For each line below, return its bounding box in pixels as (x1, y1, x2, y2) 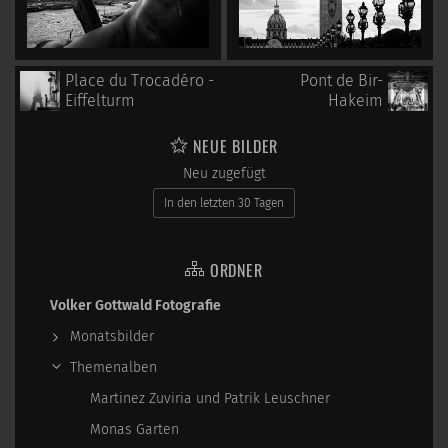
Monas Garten (90, 421, 179, 438)
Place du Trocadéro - (65, 71, 214, 90)
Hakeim (328, 91, 383, 110)
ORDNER (205, 258, 263, 282)
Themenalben (70, 359, 157, 376)
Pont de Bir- (300, 71, 383, 90)
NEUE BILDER (188, 134, 279, 158)
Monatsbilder (70, 328, 154, 345)
